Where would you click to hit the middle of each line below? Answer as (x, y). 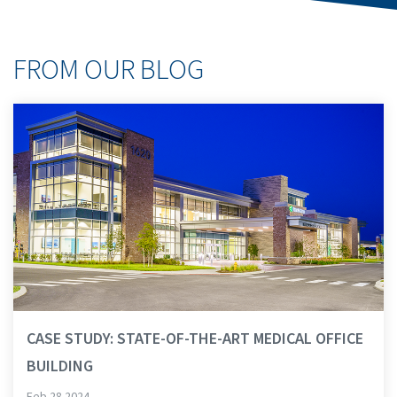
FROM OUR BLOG (109, 70)
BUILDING (60, 366)
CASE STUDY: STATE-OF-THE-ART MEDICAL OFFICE (195, 339)
